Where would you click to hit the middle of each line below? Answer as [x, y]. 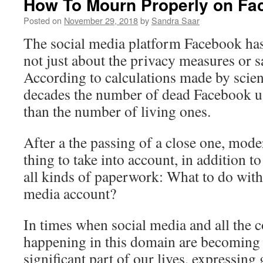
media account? [70, 193]
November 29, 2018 [101, 20]
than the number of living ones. [117, 111]
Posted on [43, 20]
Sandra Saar [176, 20]
